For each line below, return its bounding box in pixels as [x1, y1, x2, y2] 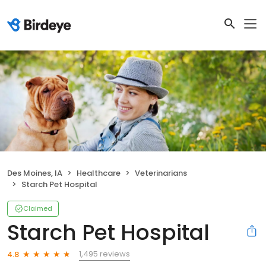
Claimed [23, 204, 52, 214]
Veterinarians [135, 167, 187, 179]
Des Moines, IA [7, 167, 62, 179]
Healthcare [77, 167, 121, 179]
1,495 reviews [79, 248, 130, 260]
